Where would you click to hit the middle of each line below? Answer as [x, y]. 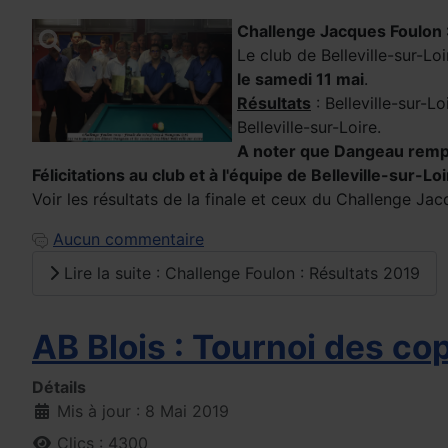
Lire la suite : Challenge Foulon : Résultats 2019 [239, 273]
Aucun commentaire [128, 238]
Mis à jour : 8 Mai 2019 [143, 411]
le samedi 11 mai [300, 78]
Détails [59, 387]
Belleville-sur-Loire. [309, 126]
